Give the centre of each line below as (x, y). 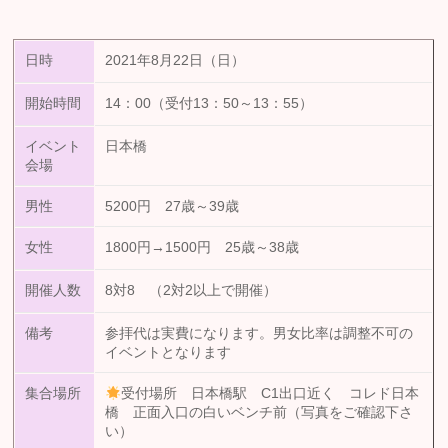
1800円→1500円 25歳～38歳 (202, 248)
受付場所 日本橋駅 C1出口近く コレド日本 (270, 394)
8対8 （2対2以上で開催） (191, 291)
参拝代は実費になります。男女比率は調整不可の (259, 334)
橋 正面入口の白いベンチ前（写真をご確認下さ (259, 413)
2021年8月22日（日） (175, 61)
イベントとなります (168, 353)
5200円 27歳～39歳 (172, 207)
